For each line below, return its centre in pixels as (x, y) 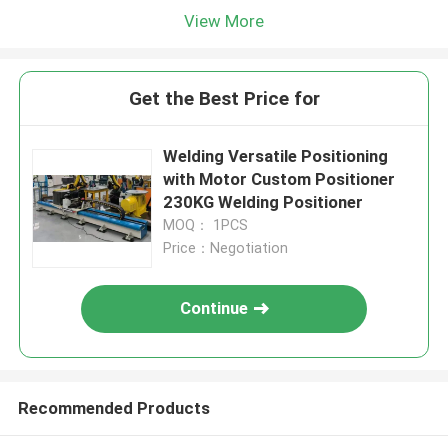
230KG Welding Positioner (263, 202)
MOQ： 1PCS (206, 225)
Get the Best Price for (224, 99)
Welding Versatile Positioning (276, 156)
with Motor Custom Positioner (279, 179)
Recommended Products (113, 407)
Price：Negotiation (226, 248)
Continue (214, 308)
